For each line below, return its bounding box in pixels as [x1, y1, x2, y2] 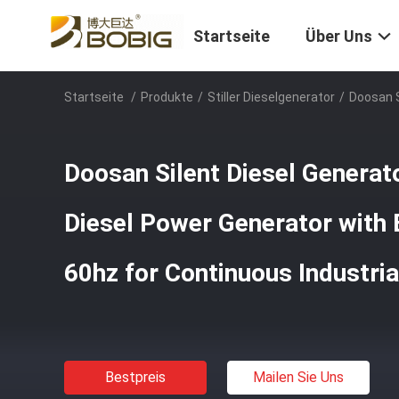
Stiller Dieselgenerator [208, 90, 335, 104]
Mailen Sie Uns [253, 369, 344, 386]
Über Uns [305, 27, 372, 46]
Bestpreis [105, 369, 166, 386]
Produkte [141, 90, 193, 104]
